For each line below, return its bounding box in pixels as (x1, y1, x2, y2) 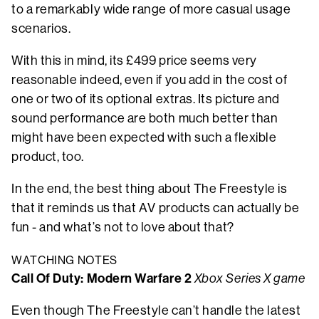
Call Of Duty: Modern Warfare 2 (11, 270, 192, 286)
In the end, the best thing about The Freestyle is (11, 181, 288, 196)
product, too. (11, 149, 85, 164)
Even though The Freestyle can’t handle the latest (11, 303, 301, 318)
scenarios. (11, 21, 73, 36)
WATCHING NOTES (11, 253, 117, 267)
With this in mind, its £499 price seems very (11, 53, 257, 68)
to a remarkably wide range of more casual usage (11, 1, 291, 16)
